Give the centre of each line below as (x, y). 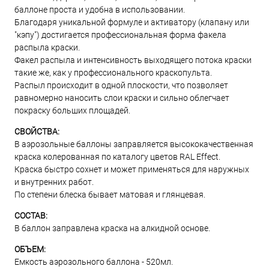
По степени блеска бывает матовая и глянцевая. (110, 195)
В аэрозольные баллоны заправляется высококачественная (134, 144)
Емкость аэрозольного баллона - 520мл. (94, 262)
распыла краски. (47, 47)
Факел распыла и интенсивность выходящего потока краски (133, 60)
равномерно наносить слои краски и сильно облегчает (122, 98)
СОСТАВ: (31, 216)
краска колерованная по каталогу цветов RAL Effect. (117, 157)
